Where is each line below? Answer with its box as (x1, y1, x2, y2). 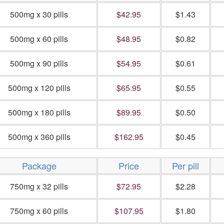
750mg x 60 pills (10, 205, 68, 216)
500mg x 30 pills (10, 8, 68, 20)
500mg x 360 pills (7, 131, 70, 142)
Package (21, 159, 56, 172)
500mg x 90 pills (10, 57, 68, 69)
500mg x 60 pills (10, 33, 68, 44)
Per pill (171, 159, 199, 172)
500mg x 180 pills (7, 106, 70, 118)
